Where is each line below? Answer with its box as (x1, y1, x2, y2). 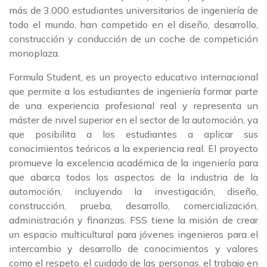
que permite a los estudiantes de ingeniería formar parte (9, 85, 258, 97)
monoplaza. (9, 47, 60, 59)
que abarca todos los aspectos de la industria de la (9, 171, 258, 183)
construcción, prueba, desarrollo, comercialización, (9, 200, 258, 212)
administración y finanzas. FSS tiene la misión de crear (9, 214, 258, 226)
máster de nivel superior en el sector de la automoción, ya (9, 114, 258, 126)
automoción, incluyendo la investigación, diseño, (9, 185, 258, 197)
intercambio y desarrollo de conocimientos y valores (9, 243, 258, 254)
